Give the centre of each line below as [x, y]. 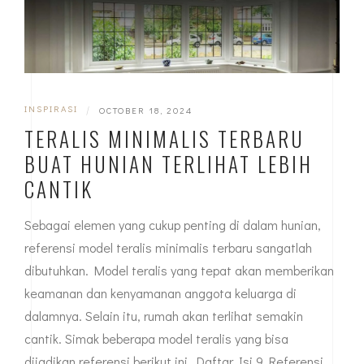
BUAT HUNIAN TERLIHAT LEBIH [169, 164]
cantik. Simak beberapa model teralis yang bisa [156, 339]
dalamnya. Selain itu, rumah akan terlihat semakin [164, 316]
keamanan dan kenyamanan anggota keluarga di [160, 293]
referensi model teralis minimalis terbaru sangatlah [168, 248]
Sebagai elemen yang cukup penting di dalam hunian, [173, 225]
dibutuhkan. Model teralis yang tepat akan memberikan [179, 271]
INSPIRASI [51, 109]
